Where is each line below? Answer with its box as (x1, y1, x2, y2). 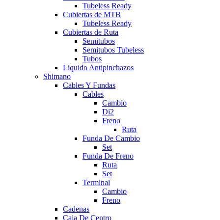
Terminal (82, 178, 110, 187)
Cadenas (63, 204, 89, 213)
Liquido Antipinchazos (63, 63, 134, 72)
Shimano (43, 72, 71, 81)
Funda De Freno (82, 151, 134, 160)
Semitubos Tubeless (82, 45, 144, 54)
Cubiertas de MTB (63, 10, 121, 19)
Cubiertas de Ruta (63, 27, 118, 36)
